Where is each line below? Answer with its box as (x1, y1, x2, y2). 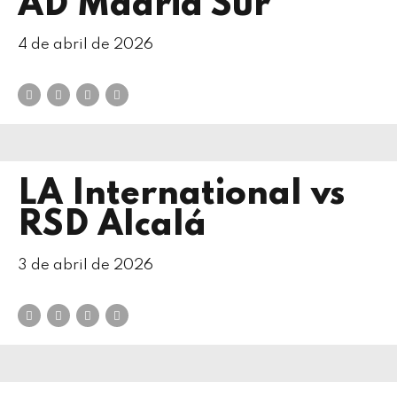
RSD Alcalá (18, 208, 206, 244)
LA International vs (18, 177, 346, 213)
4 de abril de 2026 (18, 37, 153, 53)
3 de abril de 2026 (18, 257, 153, 273)
